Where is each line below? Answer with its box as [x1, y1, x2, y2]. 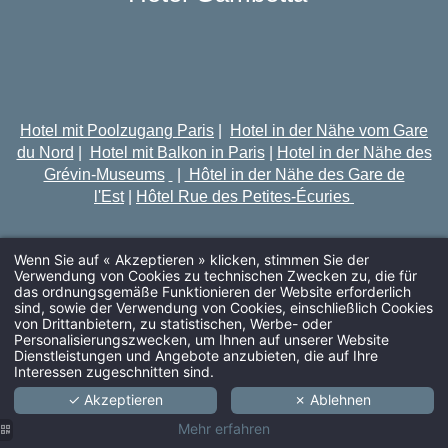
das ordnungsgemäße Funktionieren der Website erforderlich [14, 282, 411, 300]
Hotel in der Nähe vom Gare [230, 121, 428, 139]
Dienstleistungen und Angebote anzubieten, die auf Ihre [14, 346, 378, 364]
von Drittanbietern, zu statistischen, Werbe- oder [14, 314, 332, 332]
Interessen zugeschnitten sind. [14, 362, 214, 380]
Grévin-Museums [43, 165, 165, 183]
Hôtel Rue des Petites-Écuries [136, 187, 354, 205]
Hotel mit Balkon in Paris [89, 143, 265, 161]
